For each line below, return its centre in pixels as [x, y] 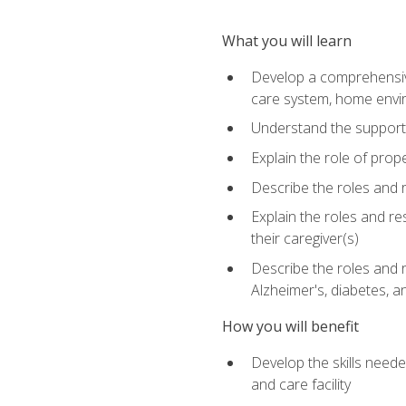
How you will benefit [290, 326]
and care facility [300, 385]
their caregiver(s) [304, 239]
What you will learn [286, 40]
